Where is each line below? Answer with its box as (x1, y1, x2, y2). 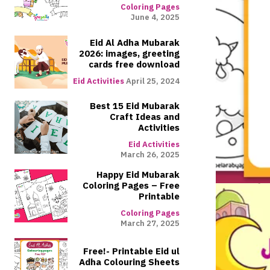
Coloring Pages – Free (83, 179, 180, 193)
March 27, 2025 (121, 218, 180, 230)
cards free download (89, 58, 180, 72)
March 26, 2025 (121, 149, 180, 161)
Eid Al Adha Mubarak (90, 36, 180, 50)
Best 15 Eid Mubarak (90, 99, 180, 113)
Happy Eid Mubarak (96, 168, 180, 182)
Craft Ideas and (110, 110, 180, 124)
